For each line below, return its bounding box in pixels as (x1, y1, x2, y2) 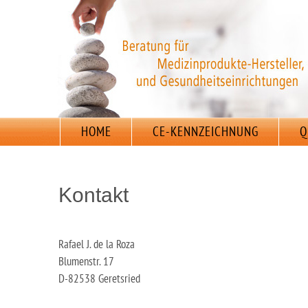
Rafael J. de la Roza (58, 236, 135, 252)
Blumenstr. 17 (58, 254, 114, 269)
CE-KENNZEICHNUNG (153, 123, 258, 140)
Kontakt (58, 184, 129, 207)
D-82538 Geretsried (58, 271, 140, 287)
